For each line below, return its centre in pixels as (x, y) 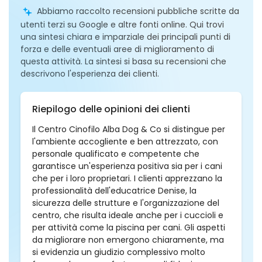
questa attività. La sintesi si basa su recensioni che (123, 61)
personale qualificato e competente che (116, 154)
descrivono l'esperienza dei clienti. (90, 74)
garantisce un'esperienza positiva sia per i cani (127, 166)
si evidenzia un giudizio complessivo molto (119, 252)
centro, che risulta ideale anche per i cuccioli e (128, 215)
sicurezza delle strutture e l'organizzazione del (126, 203)
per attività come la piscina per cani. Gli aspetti (129, 227)
